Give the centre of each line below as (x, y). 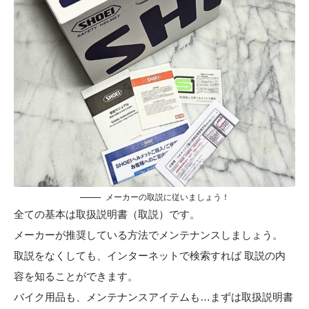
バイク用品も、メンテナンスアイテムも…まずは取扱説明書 (153, 297)
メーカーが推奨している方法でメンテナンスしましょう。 (148, 235)
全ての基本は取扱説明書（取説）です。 (107, 214)
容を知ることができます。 (76, 276)
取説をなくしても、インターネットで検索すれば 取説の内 (150, 255)
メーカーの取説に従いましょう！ (167, 197)
